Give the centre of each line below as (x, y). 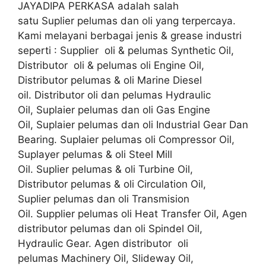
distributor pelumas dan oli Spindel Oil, (110, 228)
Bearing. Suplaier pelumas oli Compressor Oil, (126, 139)
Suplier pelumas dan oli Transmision (104, 199)
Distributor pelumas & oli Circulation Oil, (112, 184)
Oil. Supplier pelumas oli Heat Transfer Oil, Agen (132, 213)
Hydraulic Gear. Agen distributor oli (103, 243)
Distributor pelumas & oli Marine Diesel (110, 80)
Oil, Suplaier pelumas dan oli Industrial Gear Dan (133, 124)
